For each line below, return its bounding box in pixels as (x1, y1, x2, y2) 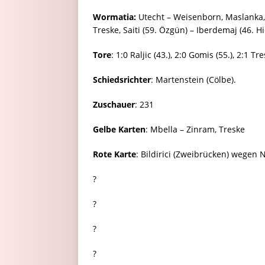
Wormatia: (93, 11, 136, 23)
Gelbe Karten (93, 124, 146, 135)
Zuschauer (93, 99, 135, 111)
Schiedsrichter (93, 74, 151, 86)
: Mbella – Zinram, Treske (146, 124, 245, 135)
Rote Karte (93, 148, 136, 160)
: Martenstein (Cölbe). (151, 74, 236, 86)
